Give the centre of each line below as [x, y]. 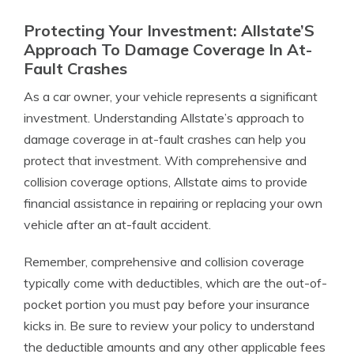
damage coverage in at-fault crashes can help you [165, 139]
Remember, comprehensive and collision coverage [164, 262]
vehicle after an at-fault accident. [117, 224]
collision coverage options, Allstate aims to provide [166, 182]
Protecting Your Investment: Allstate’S [169, 30]
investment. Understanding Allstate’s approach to [164, 118]
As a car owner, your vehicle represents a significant [171, 96]
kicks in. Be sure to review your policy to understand [169, 326]
